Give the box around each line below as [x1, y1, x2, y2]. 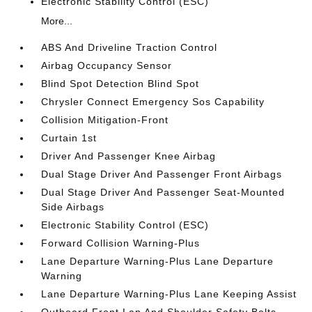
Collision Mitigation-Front [41, 114, 169, 125]
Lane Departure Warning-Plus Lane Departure [41, 256, 274, 267]
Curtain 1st [41, 132, 97, 143]
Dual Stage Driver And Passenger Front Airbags [41, 169, 283, 180]
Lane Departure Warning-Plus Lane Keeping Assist [41, 288, 297, 299]
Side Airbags [41, 201, 105, 212]
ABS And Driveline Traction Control [41, 42, 218, 53]
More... [41, 15, 73, 26]
